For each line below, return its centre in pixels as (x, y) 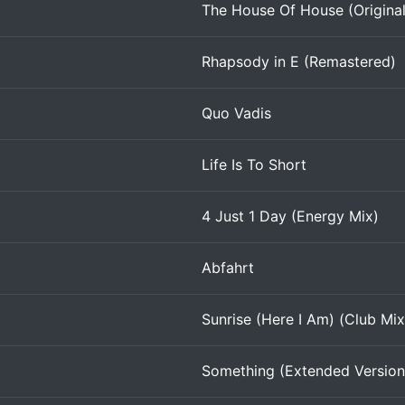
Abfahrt (228, 268)
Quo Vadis (236, 113)
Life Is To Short (254, 165)
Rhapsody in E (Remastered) (299, 61)
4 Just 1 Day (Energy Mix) (290, 216)
